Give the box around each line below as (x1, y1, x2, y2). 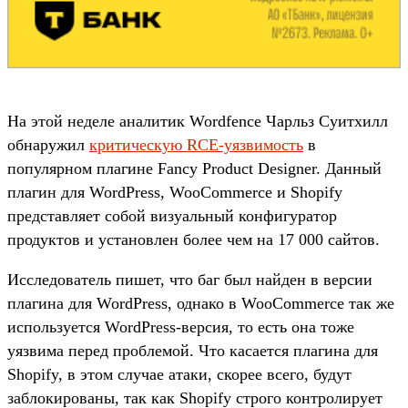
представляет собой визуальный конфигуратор (7, 206, 337, 225)
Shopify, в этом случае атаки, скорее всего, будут (7, 364, 352, 383)
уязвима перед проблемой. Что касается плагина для (7, 341, 378, 360)
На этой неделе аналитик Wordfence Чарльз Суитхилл (7, 111, 388, 130)
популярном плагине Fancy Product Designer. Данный (7, 158, 382, 178)
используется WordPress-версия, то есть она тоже (7, 317, 354, 336)
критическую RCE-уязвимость (89, 135, 303, 154)
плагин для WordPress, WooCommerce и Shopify (7, 182, 342, 201)
